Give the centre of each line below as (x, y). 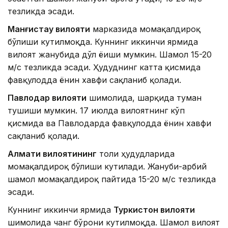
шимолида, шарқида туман (144, 98)
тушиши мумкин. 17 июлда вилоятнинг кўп (96, 111)
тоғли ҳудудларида (136, 154)
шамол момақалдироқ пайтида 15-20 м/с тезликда (112, 179)
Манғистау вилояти (49, 29)
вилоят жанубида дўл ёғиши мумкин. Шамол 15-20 (110, 55)
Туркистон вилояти (154, 210)
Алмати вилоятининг (52, 154)
